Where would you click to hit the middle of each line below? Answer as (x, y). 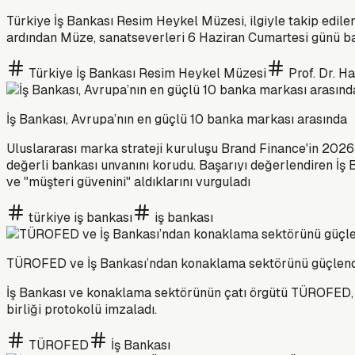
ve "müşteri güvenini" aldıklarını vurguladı (128, 181)
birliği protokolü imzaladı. (82, 309)
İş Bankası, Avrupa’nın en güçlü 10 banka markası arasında (177, 119)
